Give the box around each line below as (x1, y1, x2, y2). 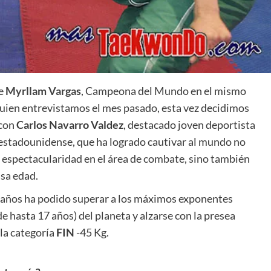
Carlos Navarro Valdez (16, 117, 123, 131)
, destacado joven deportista (123, 117, 255, 131)
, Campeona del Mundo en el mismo (81, 83, 246, 97)
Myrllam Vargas (5, 83, 81, 97)
